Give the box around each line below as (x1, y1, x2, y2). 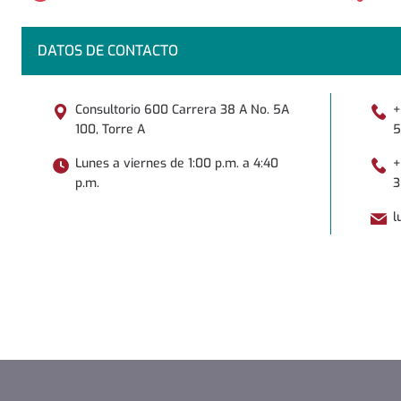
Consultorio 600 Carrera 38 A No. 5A (75, 100, 289, 118)
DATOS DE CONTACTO (37, 41, 178, 61)
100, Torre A (75, 120, 145, 138)
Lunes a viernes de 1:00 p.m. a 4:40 (75, 154, 278, 172)
